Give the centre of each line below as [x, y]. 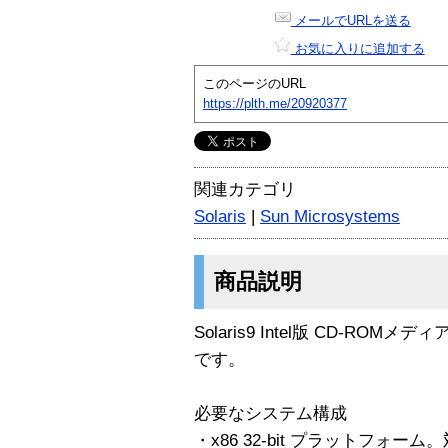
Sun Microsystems [330, 216]
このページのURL [254, 83]
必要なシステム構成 [270, 413]
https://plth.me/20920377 [275, 103]
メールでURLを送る [350, 20]
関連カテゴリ [245, 189]
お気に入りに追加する [357, 48]
